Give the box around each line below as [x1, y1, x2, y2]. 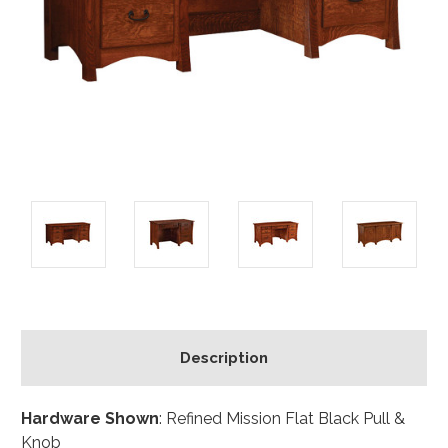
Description [180, 348, 268, 367]
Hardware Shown [21, 408, 159, 428]
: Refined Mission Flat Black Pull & [159, 408, 405, 428]
